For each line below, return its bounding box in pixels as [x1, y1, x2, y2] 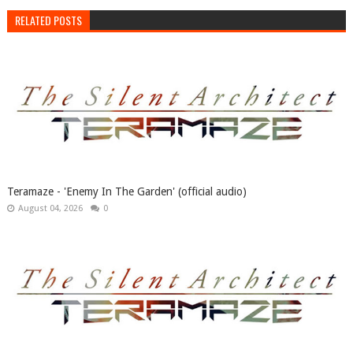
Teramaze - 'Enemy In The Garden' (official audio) [6, 185, 247, 199]
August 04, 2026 [17, 203, 83, 214]
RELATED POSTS [14, 12, 82, 29]
